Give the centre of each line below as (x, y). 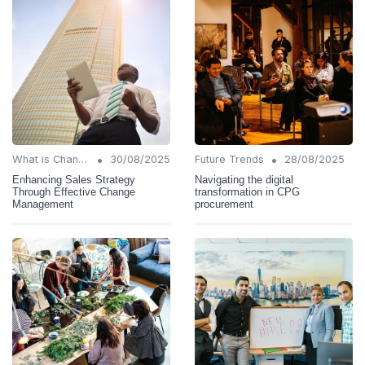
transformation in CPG (247, 192)
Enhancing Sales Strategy (74, 180)
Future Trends (229, 160)
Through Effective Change (74, 192)
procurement (224, 204)
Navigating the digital (244, 180)
